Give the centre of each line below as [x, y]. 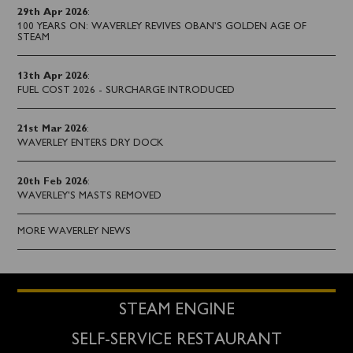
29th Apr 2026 [53, 13]
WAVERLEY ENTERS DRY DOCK [91, 144]
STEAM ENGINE [176, 311]
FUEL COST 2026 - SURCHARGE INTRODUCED [126, 91]
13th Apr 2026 [53, 77]
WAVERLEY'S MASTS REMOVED [90, 197]
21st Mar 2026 [52, 130]
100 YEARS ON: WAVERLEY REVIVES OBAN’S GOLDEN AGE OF [162, 27]
